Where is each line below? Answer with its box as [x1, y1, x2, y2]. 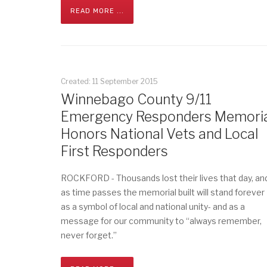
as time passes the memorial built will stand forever [61, 187, 265, 197]
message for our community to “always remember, [61, 216, 262, 226]
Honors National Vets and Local [61, 126, 258, 142]
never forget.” [61, 230, 117, 240]
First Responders [61, 143, 168, 160]
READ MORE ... [70, 7, 124, 15]
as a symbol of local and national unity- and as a [61, 201, 245, 212]
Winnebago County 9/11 [61, 91, 212, 108]
